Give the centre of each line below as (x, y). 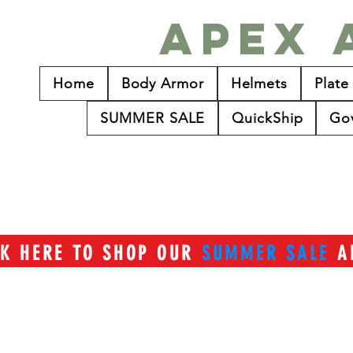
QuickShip (268, 118)
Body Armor (162, 84)
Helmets (259, 84)
